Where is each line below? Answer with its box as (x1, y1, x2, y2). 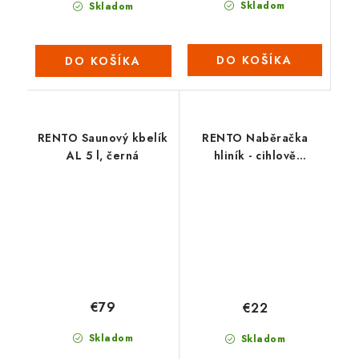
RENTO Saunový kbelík (37, 130, 168, 147)
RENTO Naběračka (202, 130, 309, 147)
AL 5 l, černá (67, 147, 139, 164)
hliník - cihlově (213, 147, 296, 164)
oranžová (228, 165, 282, 182)
